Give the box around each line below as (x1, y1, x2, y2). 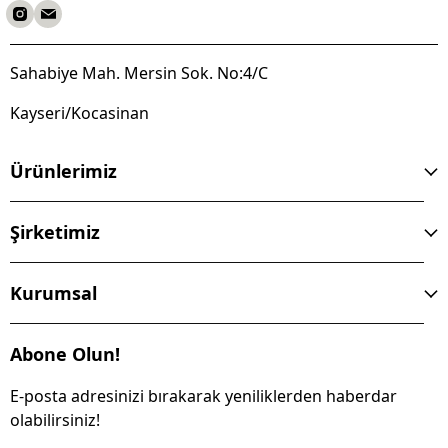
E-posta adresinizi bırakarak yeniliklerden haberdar (10, 385, 397, 407)
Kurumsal (10, 281, 97, 305)
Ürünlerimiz (10, 159, 117, 183)
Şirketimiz (10, 220, 100, 244)
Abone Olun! (10, 342, 120, 366)
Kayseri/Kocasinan (10, 102, 149, 124)
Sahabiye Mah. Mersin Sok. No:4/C (10, 62, 268, 84)
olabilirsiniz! (10, 409, 100, 431)
